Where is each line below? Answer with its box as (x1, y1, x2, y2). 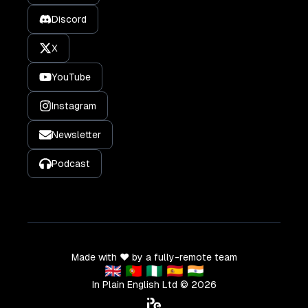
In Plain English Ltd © (91, 278, 191, 290)
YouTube (52, 71, 91, 82)
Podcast (52, 157, 90, 169)
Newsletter (52, 129, 101, 140)
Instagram (52, 100, 96, 111)
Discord (52, 13, 87, 25)
